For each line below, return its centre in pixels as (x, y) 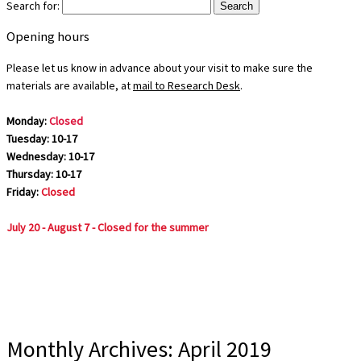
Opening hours (48, 37)
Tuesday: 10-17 (42, 138)
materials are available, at (70, 85)
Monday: (28, 120)
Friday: (24, 191)
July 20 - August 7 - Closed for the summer (108, 227)
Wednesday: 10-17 (50, 156)
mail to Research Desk (187, 85)
